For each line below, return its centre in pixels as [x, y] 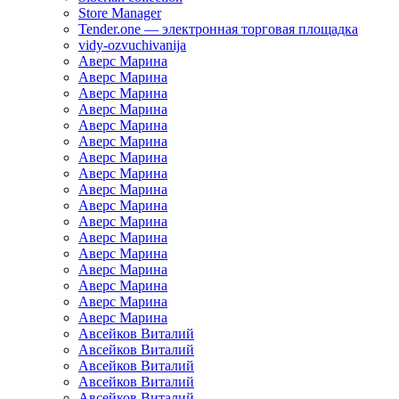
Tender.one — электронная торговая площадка [218, 29]
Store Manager [120, 13]
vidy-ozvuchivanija [132, 45]
